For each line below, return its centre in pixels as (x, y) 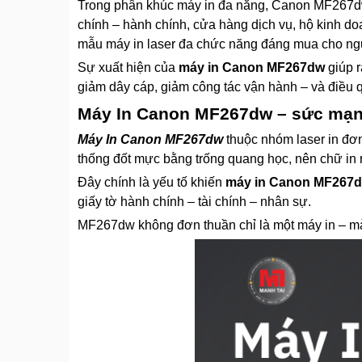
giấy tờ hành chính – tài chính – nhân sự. (194, 202)
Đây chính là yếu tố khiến (152, 183)
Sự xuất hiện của (128, 68)
